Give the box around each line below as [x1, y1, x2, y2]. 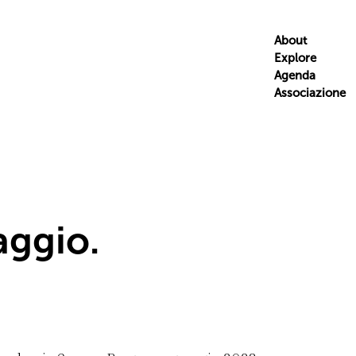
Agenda [273, 68, 315, 83]
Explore [273, 51, 316, 65]
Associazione [273, 86, 346, 100]
